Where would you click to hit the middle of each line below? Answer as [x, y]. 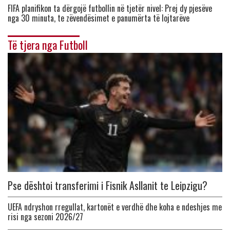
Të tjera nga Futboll [48, 45]
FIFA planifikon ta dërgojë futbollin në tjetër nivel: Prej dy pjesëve [110, 8]
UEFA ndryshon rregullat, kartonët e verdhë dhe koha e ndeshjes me [115, 207]
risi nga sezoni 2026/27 [45, 217]
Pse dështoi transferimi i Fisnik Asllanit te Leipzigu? [108, 186]
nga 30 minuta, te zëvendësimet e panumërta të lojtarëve [99, 18]
